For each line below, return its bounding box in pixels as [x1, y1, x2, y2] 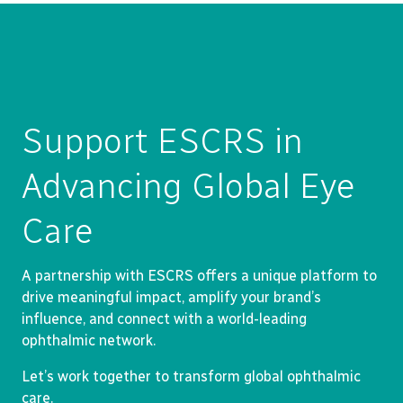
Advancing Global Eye [22, 165, 355, 207]
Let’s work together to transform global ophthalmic [22, 368, 361, 385]
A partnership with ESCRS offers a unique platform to [22, 267, 377, 284]
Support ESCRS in [22, 120, 303, 162]
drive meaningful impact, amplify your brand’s [22, 289, 321, 306]
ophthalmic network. [22, 332, 156, 349]
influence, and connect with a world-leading [22, 310, 307, 327]
